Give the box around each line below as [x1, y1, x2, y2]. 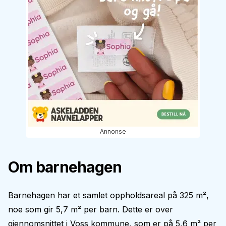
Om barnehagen [8, 158, 122, 176]
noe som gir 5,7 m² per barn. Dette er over [8, 204, 173, 214]
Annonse [100, 128, 126, 135]
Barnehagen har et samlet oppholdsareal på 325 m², [8, 190, 209, 200]
